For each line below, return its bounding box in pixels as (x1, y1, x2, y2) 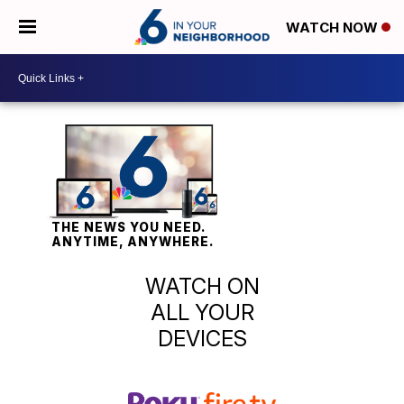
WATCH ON (144, 272, 260, 299)
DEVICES (157, 325, 247, 352)
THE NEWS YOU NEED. (50, 219, 206, 234)
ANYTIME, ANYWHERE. (50, 234, 214, 249)
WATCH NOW (286, 19, 381, 37)
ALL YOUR (150, 298, 254, 326)
